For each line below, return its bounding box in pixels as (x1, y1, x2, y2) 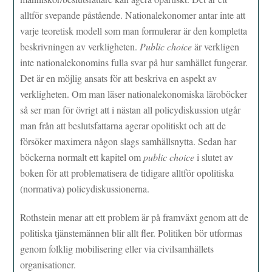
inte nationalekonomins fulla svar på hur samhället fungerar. (20, 56, 248, 69)
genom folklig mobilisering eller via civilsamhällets (20, 242, 214, 255)
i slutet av (194, 151, 234, 164)
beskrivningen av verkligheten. (20, 40, 140, 53)
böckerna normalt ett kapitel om (20, 151, 144, 164)
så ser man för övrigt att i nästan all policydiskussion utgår (20, 103, 241, 117)
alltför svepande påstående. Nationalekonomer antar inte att (20, 8, 246, 22)
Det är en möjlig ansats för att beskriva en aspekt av (20, 72, 217, 85)
